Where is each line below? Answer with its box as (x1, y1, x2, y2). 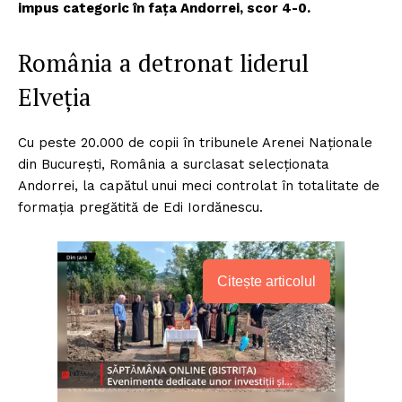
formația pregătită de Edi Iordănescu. (18, 199, 263, 216)
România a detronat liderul (18, 47, 309, 80)
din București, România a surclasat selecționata (18, 156, 329, 173)
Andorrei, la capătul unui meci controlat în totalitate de (18, 178, 380, 195)
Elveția (18, 81, 92, 114)
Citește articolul (217, 274, 316, 290)
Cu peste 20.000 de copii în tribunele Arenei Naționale (18, 135, 372, 152)
